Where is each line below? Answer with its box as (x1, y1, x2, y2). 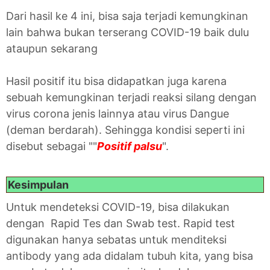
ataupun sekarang (6, 42, 98, 55)
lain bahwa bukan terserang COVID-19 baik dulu (6, 25, 249, 39)
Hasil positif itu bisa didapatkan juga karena (6, 74, 227, 87)
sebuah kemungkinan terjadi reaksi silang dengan (6, 90, 257, 104)
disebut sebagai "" (6, 139, 97, 152)
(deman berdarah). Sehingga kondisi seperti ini (6, 123, 245, 136)
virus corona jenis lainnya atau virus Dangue (6, 107, 229, 120)
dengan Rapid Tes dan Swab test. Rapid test (6, 216, 235, 230)
